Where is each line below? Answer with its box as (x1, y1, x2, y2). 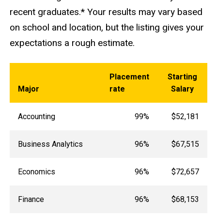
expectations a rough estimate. (10, 37, 135, 48)
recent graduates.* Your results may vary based (10, 6, 202, 17)
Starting (168, 72, 197, 82)
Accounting (17, 112, 55, 122)
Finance (17, 195, 44, 204)
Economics (17, 167, 55, 177)
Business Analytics (17, 139, 83, 149)
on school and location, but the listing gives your (10, 21, 204, 33)
